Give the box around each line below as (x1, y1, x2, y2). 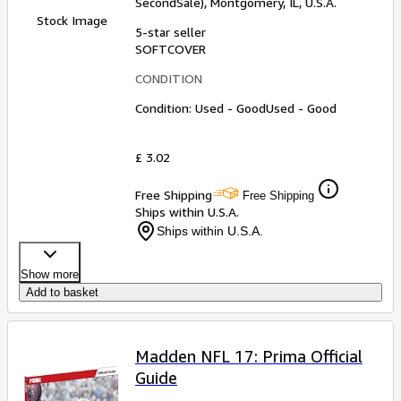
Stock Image (36, 13, 107, 29)
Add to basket (26, 286, 98, 300)
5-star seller (135, 24, 206, 40)
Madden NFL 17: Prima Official (135, 346, 363, 367)
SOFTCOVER (135, 41, 206, 57)
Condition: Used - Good (135, 100, 266, 116)
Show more (21, 268, 79, 282)
